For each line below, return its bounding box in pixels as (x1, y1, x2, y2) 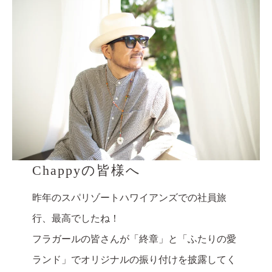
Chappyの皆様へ (32, 162, 141, 178)
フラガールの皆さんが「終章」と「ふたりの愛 (32, 233, 236, 244)
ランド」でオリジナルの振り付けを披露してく (32, 254, 236, 265)
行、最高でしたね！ (32, 212, 120, 223)
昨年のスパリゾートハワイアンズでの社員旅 (32, 192, 226, 203)
